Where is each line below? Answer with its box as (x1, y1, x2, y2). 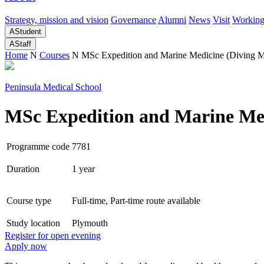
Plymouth (72, 218, 108, 229)
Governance (111, 15, 156, 25)
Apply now (5, 241, 47, 252)
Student (15, 27, 41, 37)
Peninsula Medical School (5, 82, 101, 93)
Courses (39, 50, 70, 61)
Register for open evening (5, 230, 101, 241)
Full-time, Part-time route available (72, 196, 200, 206)
